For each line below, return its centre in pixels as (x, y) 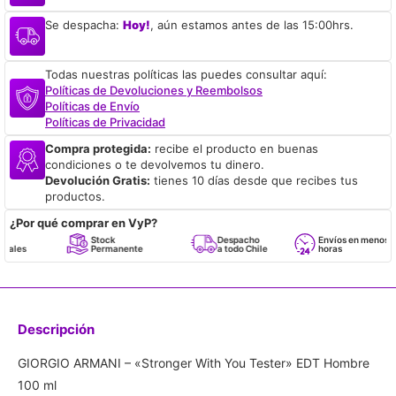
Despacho (207, 239)
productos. (75, 196)
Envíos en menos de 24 (335, 239)
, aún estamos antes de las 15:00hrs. (252, 24)
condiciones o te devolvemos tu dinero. (155, 164)
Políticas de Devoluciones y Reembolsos (154, 90)
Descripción (56, 329)
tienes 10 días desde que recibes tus (254, 180)
